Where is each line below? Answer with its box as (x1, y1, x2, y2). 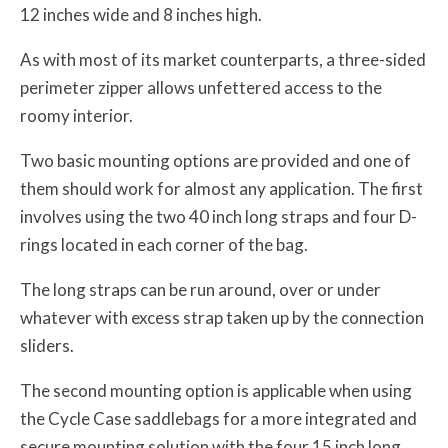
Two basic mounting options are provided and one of (20, 149, 411, 171)
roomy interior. (20, 104, 133, 126)
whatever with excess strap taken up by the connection (20, 306, 424, 328)
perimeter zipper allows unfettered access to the (20, 76, 382, 98)
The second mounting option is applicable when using (20, 379, 412, 401)
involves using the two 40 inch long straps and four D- (20, 205, 417, 227)
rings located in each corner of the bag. (20, 233, 308, 255)
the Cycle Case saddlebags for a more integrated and (20, 407, 417, 429)
